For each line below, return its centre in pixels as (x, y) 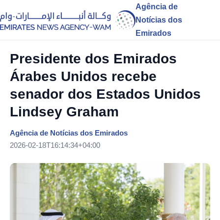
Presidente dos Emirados (93, 59)
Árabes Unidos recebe (83, 76)
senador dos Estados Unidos (105, 94)
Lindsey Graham (64, 112)
